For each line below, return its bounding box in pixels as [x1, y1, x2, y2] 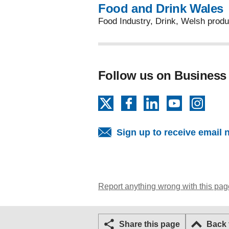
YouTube [181, 96, 219, 106]
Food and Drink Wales [98, 2, 223, 15]
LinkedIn [158, 96, 196, 106]
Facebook [135, 96, 178, 106]
